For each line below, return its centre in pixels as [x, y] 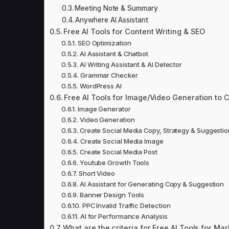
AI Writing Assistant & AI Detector [131, 64]
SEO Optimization [104, 43]
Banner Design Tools [112, 194]
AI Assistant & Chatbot [114, 53]
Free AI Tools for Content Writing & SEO [134, 31]
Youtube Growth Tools [114, 162]
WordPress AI [100, 86]
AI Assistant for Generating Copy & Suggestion [152, 184]
